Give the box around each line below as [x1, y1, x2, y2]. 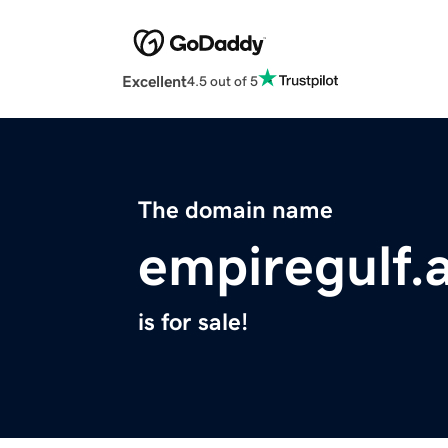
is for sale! [138, 310, 248, 335]
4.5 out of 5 [187, 73, 258, 88]
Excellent [122, 73, 187, 90]
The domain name [138, 198, 333, 223]
